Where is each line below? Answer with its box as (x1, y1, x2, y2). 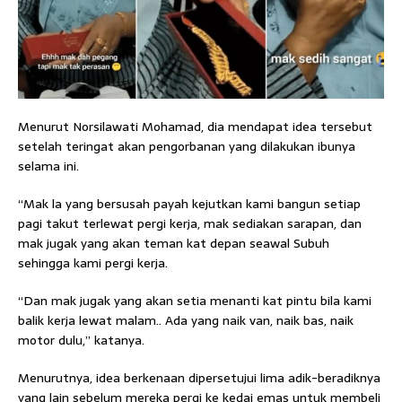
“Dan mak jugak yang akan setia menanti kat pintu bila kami (18, 291, 371, 311)
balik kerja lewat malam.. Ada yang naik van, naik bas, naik (18, 310, 354, 331)
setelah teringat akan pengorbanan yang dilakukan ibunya (18, 136, 355, 157)
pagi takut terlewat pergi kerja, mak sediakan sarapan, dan (18, 214, 362, 234)
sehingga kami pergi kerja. (18, 253, 168, 274)
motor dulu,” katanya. (18, 330, 144, 351)
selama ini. (18, 156, 79, 177)
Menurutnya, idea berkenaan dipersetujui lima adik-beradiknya (18, 368, 380, 389)
